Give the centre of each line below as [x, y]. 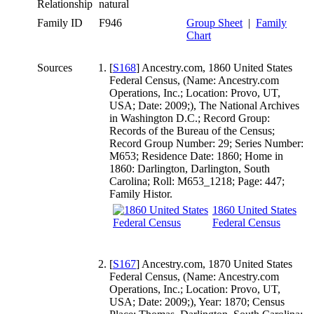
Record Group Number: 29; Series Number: [206, 143]
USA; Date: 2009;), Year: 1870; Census [197, 301]
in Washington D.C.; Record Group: [190, 118]
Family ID [60, 22]
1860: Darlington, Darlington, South [190, 168]
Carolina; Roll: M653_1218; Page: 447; [197, 181]
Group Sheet [214, 22]
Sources [56, 67]
